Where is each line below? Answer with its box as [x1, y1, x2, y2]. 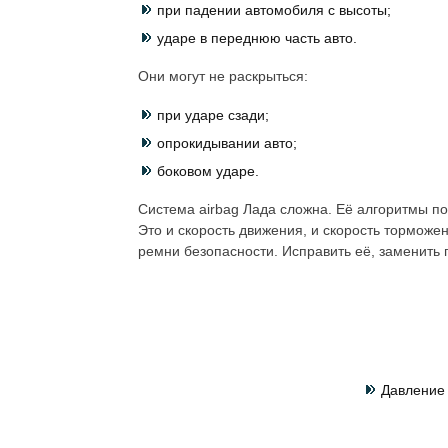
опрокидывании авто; [157, 135, 297, 151]
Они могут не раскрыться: [138, 68, 308, 84]
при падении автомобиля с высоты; [157, 2, 391, 18]
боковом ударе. [157, 163, 259, 179]
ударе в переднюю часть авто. [157, 30, 357, 46]
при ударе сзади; [157, 107, 269, 123]
